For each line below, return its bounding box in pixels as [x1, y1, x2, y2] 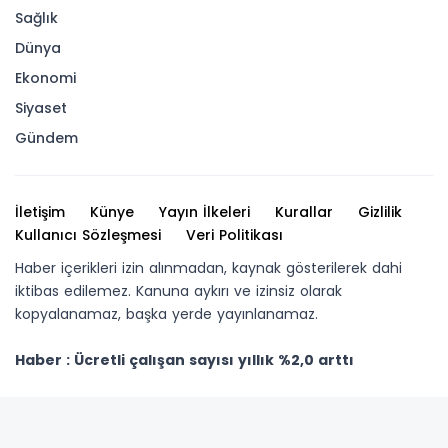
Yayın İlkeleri [159, 201, 250, 222]
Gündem [15, 127, 78, 148]
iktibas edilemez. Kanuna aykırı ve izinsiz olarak [15, 280, 342, 301]
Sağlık [15, 7, 58, 28]
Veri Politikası [186, 224, 283, 245]
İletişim [15, 201, 65, 222]
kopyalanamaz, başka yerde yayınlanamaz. [15, 303, 318, 324]
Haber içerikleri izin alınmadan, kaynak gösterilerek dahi [15, 257, 402, 278]
